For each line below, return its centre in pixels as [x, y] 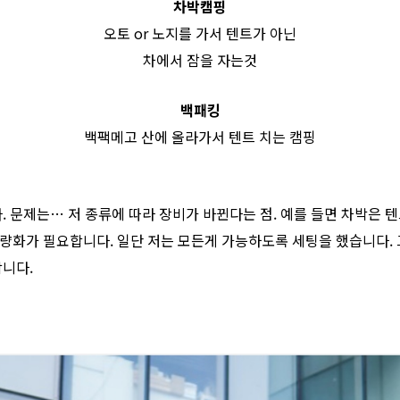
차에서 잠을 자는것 [200, 59]
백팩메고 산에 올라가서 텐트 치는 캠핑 [200, 136]
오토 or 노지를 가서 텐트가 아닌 [200, 33]
